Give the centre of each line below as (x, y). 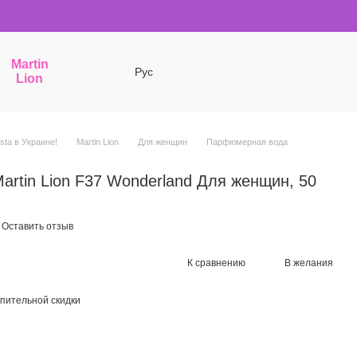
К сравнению (216, 263)
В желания (309, 263)
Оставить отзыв (37, 226)
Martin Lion (98, 142)
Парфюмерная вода (247, 142)
